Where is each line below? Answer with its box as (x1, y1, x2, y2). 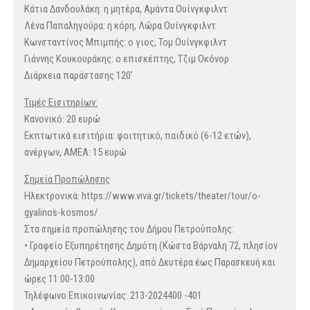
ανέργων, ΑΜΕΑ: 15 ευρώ (24, 146, 127, 159)
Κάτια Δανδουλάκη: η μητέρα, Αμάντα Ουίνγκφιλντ (24, 3, 228, 16)
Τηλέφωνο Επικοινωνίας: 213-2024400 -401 (24, 289, 202, 302)
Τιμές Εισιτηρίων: (24, 96, 98, 109)
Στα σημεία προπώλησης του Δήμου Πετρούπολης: (24, 223, 234, 236)
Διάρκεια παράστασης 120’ (24, 69, 133, 82)
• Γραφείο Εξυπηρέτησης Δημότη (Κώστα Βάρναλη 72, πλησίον (24, 239, 277, 253)
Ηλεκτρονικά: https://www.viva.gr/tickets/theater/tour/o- (24, 190, 261, 203)
